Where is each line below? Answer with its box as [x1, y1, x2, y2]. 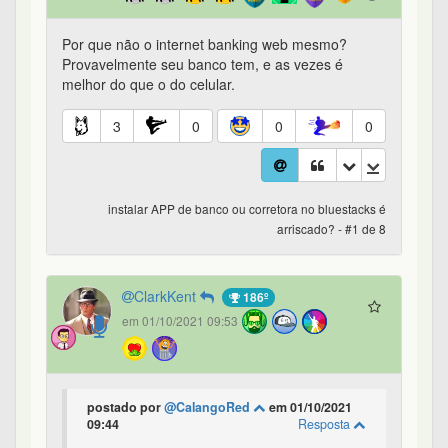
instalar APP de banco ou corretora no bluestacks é [108, 200, 386, 218]
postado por [87, 398, 164, 417]
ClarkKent [134, 286, 200, 307]
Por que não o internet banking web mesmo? [62, 34, 347, 55]
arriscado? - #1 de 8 [277, 220, 386, 238]
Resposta [298, 415, 353, 434]
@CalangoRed [164, 398, 253, 417]
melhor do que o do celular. [62, 74, 235, 95]
